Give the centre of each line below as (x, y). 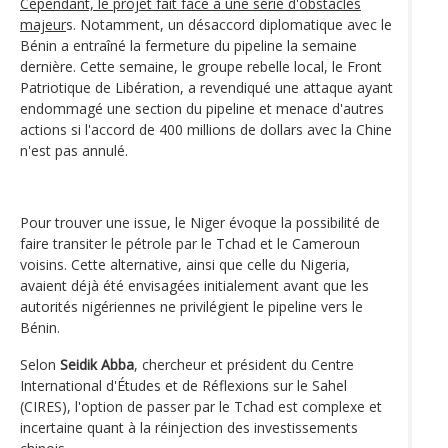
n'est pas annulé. (74, 150)
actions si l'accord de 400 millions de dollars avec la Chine (206, 129)
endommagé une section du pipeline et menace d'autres (202, 108)
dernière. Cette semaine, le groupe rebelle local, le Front (201, 66)
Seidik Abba (97, 364)
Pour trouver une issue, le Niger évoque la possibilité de (200, 222)
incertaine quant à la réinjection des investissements (189, 427)
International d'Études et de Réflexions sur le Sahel (183, 385)
